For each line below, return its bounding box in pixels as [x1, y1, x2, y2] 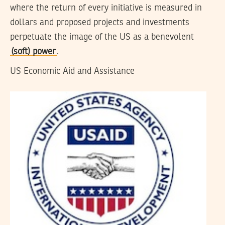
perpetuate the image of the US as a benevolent [10, 32, 194, 42]
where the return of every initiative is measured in [10, 3, 202, 13]
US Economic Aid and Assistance [10, 66, 135, 76]
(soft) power [11, 47, 56, 56]
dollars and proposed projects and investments [10, 18, 189, 27]
